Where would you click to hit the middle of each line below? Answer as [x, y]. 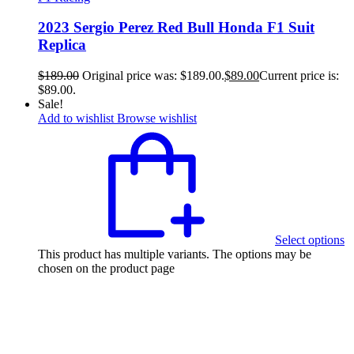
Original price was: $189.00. [153, 76]
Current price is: [299, 76]
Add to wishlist [76, 119]
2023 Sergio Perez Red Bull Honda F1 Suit [176, 28]
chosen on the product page [106, 269]
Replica [62, 45]
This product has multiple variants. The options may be [175, 254]
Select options [310, 240]
